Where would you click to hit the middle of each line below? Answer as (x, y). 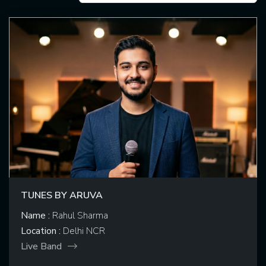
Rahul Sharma (79, 216)
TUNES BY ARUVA (62, 196)
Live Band (41, 247)
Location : (41, 231)
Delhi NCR (83, 231)
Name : (35, 216)
